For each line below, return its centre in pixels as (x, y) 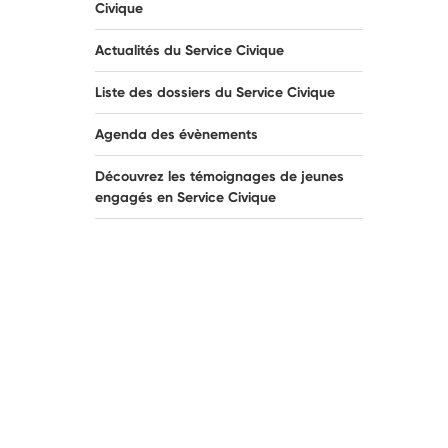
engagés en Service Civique (185, 197)
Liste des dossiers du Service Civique (215, 92)
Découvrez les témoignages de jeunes (219, 176)
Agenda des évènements (176, 134)
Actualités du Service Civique (189, 50)
